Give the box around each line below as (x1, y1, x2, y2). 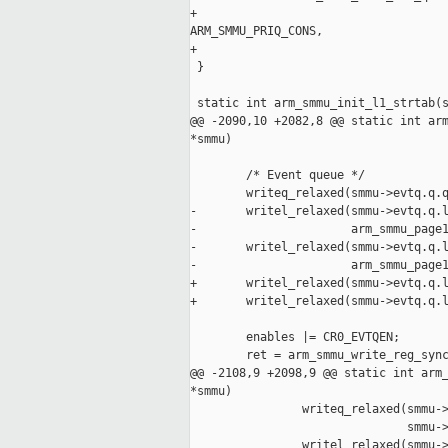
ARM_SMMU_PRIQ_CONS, (190, 24, 323, 39)
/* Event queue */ (190, 168, 365, 183)
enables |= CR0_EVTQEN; (190, 330, 400, 345)
